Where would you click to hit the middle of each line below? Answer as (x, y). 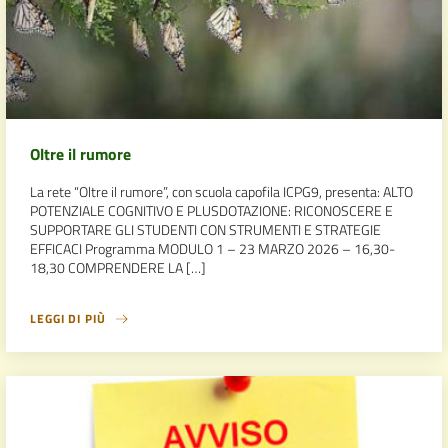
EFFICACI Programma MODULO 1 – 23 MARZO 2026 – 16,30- (212, 248)
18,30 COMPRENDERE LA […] (118, 267)
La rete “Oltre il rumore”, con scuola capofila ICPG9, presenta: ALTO (221, 191)
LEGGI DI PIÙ (68, 318)
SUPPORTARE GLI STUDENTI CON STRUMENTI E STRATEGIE (205, 229)
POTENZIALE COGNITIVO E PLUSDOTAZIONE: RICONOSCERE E (211, 210)
